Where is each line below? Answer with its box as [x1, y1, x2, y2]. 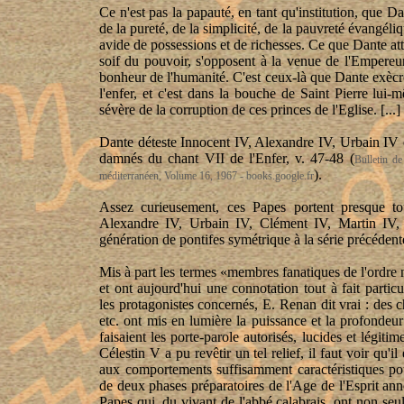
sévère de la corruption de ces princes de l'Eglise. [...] [99, 102, 400, 117]
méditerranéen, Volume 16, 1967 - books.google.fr [99, 170, 314, 182]
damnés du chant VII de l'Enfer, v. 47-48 [99, 151, 350, 166]
